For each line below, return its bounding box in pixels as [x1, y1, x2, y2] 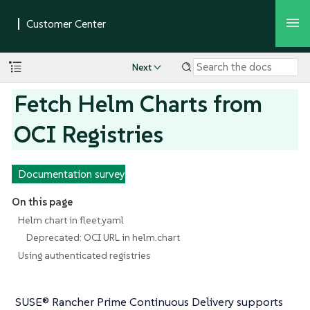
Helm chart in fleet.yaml [17, 213, 124, 226]
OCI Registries [14, 119, 164, 149]
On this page [11, 195, 73, 209]
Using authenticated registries [17, 248, 151, 262]
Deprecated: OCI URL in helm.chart [26, 231, 181, 244]
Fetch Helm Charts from [14, 89, 263, 119]
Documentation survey [17, 167, 125, 181]
